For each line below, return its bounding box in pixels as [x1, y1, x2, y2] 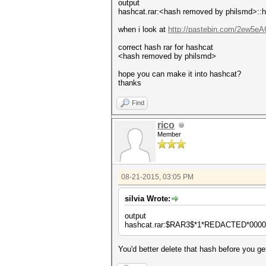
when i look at [118, 25, 168, 34]
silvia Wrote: [125, 194, 170, 203]
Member [157, 131, 181, 138]
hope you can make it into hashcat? [118, 69, 241, 78]
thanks [118, 78, 141, 87]
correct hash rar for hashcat [118, 43, 213, 52]
